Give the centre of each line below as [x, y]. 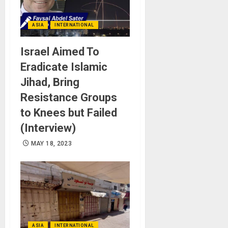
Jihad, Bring [50, 82]
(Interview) [48, 128]
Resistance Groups [69, 97]
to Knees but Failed [69, 112]
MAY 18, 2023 [51, 143]
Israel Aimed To [60, 51]
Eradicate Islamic [64, 67]
